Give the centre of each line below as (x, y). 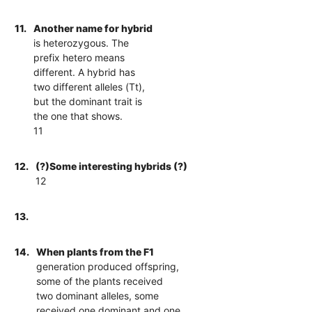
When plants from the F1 (95, 251)
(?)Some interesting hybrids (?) (112, 166)
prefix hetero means (79, 57)
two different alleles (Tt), (89, 86)
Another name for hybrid (93, 28)
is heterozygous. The (81, 42)
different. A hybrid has (85, 72)
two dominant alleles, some (98, 295)
